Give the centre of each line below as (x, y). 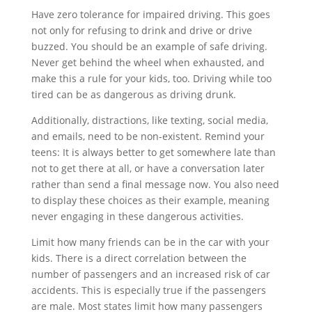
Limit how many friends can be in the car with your (150, 242)
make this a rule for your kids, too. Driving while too (151, 78)
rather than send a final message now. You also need (155, 184)
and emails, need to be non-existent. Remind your (148, 136)
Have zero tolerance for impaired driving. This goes (150, 14)
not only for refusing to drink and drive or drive (141, 30)
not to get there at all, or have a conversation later (148, 168)
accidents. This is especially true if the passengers (148, 290)
